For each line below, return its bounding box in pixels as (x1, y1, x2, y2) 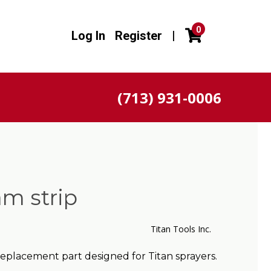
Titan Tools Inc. (150, 223, 211, 235)
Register (115, 28, 162, 43)
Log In (71, 28, 105, 43)
